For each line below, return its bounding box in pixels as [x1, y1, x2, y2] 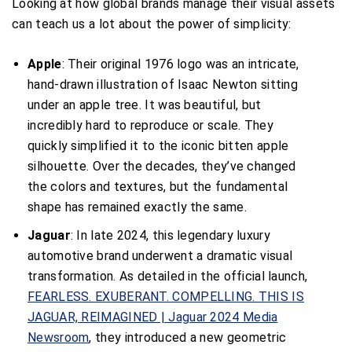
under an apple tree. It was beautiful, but [27, 97, 262, 112]
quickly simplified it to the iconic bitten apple [27, 137, 289, 153]
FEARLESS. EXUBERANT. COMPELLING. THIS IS [27, 288, 304, 304]
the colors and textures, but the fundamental [27, 178, 288, 194]
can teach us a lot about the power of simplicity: [12, 16, 291, 31]
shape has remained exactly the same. [27, 199, 247, 214]
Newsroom [27, 329, 90, 345]
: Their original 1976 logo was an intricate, [61, 56, 299, 71]
